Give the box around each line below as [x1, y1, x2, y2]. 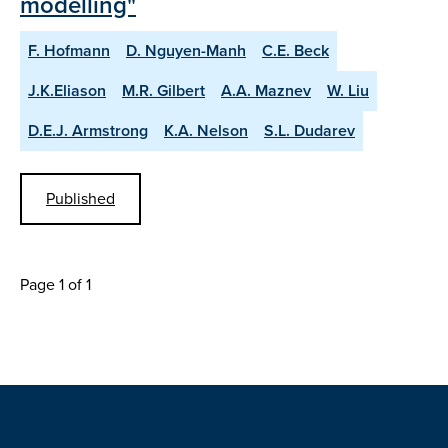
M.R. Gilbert [122, 79, 205, 103]
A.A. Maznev [221, 79, 311, 103]
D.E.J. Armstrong [28, 119, 148, 143]
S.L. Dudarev [264, 119, 355, 143]
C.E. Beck [262, 39, 329, 63]
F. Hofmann [28, 39, 110, 63]
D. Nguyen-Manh [126, 39, 246, 63]
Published [46, 186, 115, 210]
